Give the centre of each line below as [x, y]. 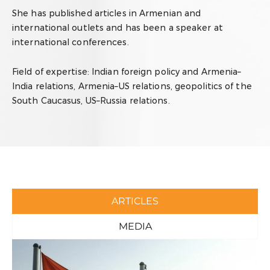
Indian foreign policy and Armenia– [167, 71]
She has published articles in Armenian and [107, 13]
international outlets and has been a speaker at [118, 28]
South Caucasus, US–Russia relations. [91, 100]
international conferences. [71, 42]
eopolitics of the [216, 86]
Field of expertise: [52, 71]
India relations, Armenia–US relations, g [96, 86]
